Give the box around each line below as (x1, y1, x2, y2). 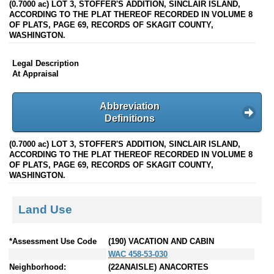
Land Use (18, 202, 72, 216)
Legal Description (12, 59, 79, 68)
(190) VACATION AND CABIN (108, 237, 214, 246)
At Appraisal (12, 69, 59, 79)
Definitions (105, 113, 155, 124)
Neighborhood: (9, 262, 66, 272)
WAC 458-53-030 (108, 250, 168, 259)
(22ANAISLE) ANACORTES (108, 262, 209, 272)
